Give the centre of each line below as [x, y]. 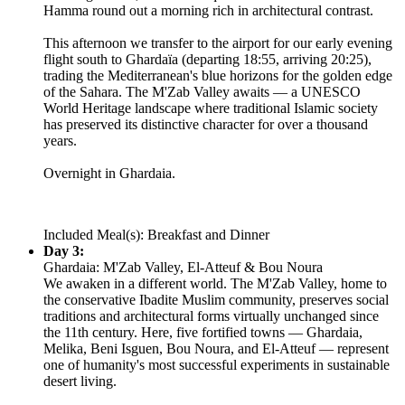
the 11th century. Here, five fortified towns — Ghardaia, [203, 332]
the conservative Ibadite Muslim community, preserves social [216, 299]
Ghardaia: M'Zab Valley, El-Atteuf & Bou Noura [183, 267]
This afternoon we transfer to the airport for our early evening [218, 42]
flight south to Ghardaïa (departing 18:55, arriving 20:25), [207, 59]
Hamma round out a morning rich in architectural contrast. [208, 10]
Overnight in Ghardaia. [109, 173]
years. [60, 140]
